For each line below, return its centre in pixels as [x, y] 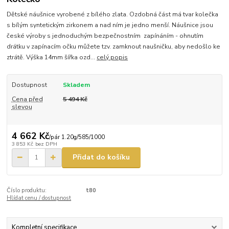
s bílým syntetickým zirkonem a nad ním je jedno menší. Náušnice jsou [110, 25]
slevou [22, 107]
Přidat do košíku [101, 157]
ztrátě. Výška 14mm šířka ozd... [52, 58]
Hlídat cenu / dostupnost [39, 198]
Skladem [76, 85]
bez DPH [46, 144]
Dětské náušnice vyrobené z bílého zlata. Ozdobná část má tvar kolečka [113, 15]
